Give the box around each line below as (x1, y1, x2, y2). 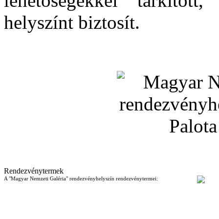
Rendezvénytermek (4, 166, 64, 175)
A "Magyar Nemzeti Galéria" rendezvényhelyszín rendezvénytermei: (4, 175, 158, 181)
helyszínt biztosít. (4, 11, 140, 33)
